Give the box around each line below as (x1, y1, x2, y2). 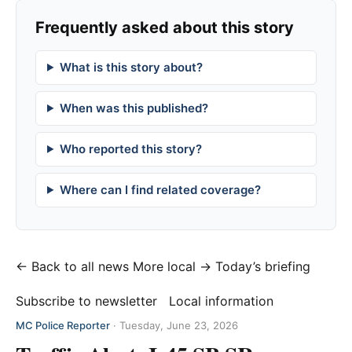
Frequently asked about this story (35, 17, 294, 37)
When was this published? (59, 100, 208, 115)
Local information (169, 292, 273, 309)
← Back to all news (16, 258, 129, 274)
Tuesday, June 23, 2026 (119, 318, 238, 332)
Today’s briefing (215, 258, 310, 274)
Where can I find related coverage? (59, 181, 261, 197)
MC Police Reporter (16, 318, 110, 332)
